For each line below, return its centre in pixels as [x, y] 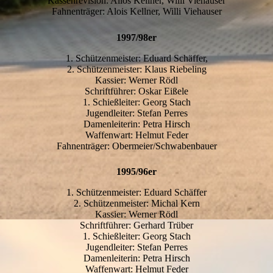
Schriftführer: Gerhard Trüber [136, 225]
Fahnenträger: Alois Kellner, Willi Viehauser [136, 11]
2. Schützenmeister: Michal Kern [136, 204]
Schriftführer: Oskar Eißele [136, 91]
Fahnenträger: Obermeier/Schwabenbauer [136, 146]
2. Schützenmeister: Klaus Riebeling [136, 69]
